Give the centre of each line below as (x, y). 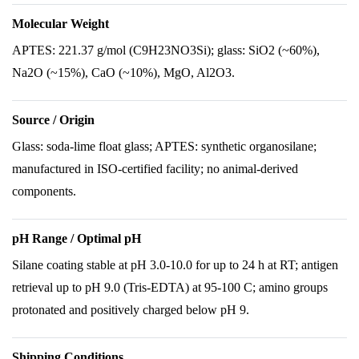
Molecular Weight (61, 24)
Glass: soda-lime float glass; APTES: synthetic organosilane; (164, 146)
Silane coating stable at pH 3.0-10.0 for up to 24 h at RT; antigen (175, 265)
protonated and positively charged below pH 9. (131, 310)
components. (44, 191)
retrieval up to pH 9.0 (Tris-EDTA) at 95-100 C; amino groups (170, 287)
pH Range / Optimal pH (77, 238)
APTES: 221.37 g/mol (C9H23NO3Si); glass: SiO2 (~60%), (166, 50)
